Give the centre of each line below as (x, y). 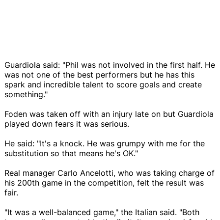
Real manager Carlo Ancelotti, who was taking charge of (110, 173)
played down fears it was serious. (67, 124)
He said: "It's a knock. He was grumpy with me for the (105, 143)
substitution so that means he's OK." (71, 153)
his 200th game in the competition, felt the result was (104, 182)
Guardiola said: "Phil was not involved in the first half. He (110, 65)
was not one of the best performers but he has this (99, 74)
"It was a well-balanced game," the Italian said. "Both (102, 212)
